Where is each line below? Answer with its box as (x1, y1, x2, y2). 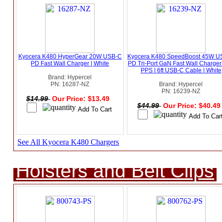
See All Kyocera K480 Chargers (17, 138, 119, 147)
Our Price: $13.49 (52, 95, 112, 103)
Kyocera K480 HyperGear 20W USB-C (18, 53, 122, 60)
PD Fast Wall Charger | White (31, 60, 110, 67)
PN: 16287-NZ (51, 81, 90, 88)
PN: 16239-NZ (162, 88, 201, 95)
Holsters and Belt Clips (16, 160, 215, 182)
